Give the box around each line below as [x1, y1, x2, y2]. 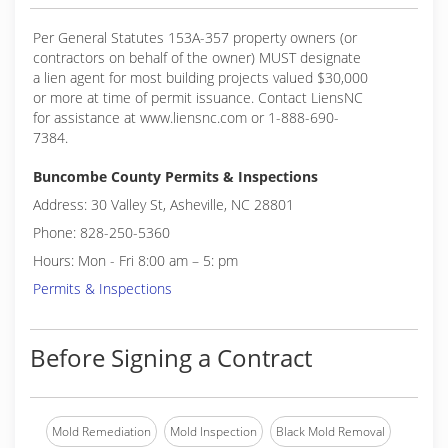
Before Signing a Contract [30, 341, 312, 374]
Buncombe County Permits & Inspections [33, 167, 318, 186]
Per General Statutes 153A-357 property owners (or [33, 28, 357, 47]
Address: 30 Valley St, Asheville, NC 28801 [33, 195, 294, 214]
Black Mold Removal [276, 423, 385, 440]
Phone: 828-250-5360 [33, 223, 170, 242]
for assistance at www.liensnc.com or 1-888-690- [33, 108, 339, 127]
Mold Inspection [170, 423, 257, 440]
